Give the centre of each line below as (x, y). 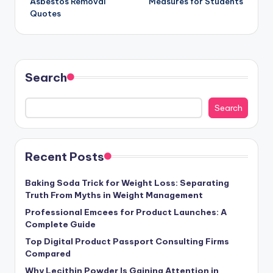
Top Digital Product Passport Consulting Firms (127, 241)
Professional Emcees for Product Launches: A (126, 212)
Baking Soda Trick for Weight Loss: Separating (127, 183)
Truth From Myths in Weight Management (114, 195)
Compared (48, 253)
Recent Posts (65, 156)
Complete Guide (60, 224)
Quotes (45, 14)
